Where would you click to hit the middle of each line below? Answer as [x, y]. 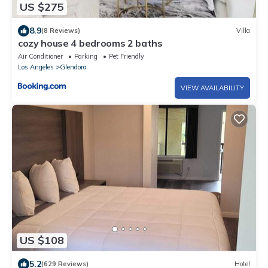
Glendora [73, 67]
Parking [86, 56]
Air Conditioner [40, 56]
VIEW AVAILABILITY [212, 88]
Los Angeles [36, 67]
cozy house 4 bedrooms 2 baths [90, 43]
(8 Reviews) [61, 31]
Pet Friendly [127, 56]
